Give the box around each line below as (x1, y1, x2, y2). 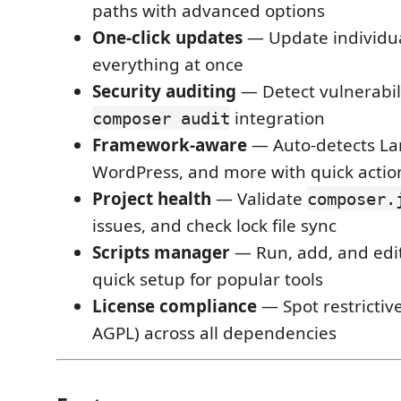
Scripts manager (92, 240, 230, 264)
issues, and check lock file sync (92, 213, 337, 237)
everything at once (92, 52, 243, 76)
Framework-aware (92, 132, 247, 157)
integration (230, 106, 325, 130)
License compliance (92, 294, 257, 318)
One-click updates (92, 25, 243, 49)
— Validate (211, 186, 307, 210)
